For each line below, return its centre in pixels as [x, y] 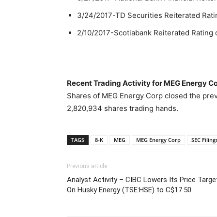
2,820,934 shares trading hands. [123, 108]
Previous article [87, 166]
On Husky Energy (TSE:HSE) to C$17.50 [129, 190]
